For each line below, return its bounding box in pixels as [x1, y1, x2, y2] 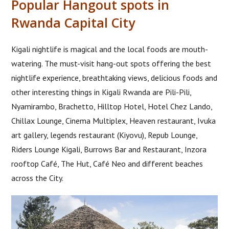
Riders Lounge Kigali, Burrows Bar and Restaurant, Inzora [11, 144, 207, 154]
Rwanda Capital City [11, 13, 135, 31]
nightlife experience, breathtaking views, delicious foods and [11, 72, 218, 83]
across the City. [11, 172, 64, 183]
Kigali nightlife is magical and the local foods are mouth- [11, 43, 209, 54]
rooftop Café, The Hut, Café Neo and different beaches [11, 158, 203, 169]
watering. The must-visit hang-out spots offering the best [11, 58, 212, 68]
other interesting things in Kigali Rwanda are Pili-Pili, [11, 86, 192, 97]
